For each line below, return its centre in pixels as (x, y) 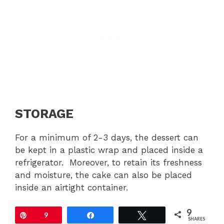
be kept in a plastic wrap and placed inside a (109, 150)
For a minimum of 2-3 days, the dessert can (107, 137)
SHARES (197, 219)
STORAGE (44, 113)
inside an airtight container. (71, 187)
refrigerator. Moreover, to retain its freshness (108, 162)
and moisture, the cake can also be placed (103, 175)
